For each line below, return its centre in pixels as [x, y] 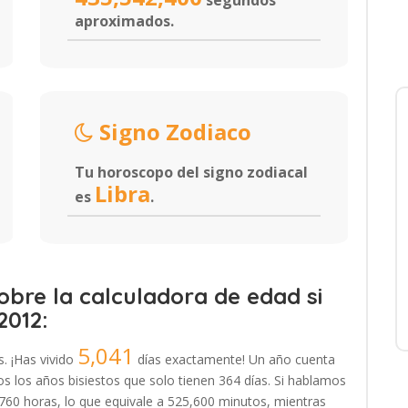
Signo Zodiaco [173, 132]
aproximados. [124, 21]
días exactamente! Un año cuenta [235, 359]
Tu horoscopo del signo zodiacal [191, 172]
